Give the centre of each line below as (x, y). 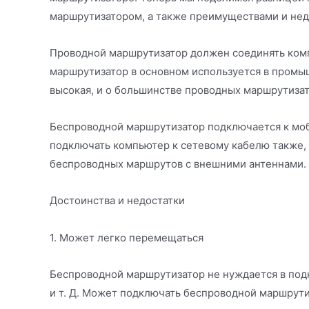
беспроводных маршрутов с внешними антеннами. (178, 164)
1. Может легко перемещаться (127, 237)
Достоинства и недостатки (117, 201)
